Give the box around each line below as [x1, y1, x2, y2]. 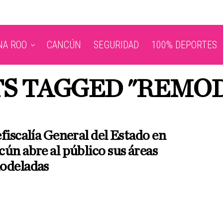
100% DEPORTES [151, 39, 217, 51]
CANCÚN [47, 39, 81, 51]
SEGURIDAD [94, 39, 139, 51]
